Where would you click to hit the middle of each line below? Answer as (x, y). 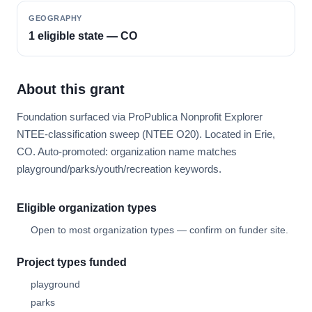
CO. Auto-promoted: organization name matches (127, 151)
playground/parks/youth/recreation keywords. (119, 169)
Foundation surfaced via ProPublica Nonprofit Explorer (140, 117)
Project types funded (72, 262)
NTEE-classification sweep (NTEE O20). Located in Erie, (146, 134)
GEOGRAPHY (55, 18)
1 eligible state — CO (83, 36)
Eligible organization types (87, 208)
